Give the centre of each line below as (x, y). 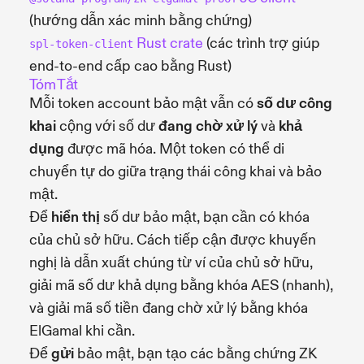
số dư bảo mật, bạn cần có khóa (205, 217)
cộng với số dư (107, 126)
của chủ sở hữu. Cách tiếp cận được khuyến (173, 240)
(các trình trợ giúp (262, 43)
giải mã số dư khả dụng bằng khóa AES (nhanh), (181, 285)
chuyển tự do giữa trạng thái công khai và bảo (175, 171)
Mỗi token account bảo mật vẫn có (143, 103)
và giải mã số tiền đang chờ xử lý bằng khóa (169, 308)
